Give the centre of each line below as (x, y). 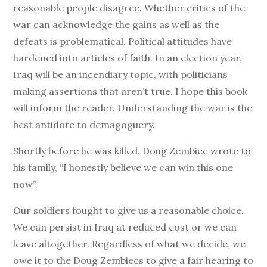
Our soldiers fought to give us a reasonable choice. (129, 210)
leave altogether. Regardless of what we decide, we (130, 244)
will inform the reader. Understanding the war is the (133, 108)
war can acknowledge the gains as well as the (117, 24)
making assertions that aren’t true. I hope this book (131, 91)
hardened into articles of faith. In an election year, (128, 58)
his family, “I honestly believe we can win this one (123, 167)
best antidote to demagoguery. (84, 125)
